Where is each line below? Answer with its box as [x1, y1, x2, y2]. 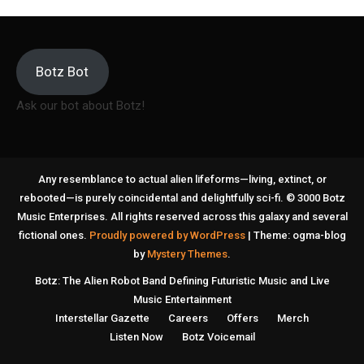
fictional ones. [18, 228, 89, 241]
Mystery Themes [147, 247, 227, 260]
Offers [227, 311, 258, 324]
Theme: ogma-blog [253, 228, 346, 241]
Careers [168, 311, 208, 324]
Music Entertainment [132, 292, 232, 305]
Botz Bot [36, 63, 89, 80]
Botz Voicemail [181, 330, 255, 343]
